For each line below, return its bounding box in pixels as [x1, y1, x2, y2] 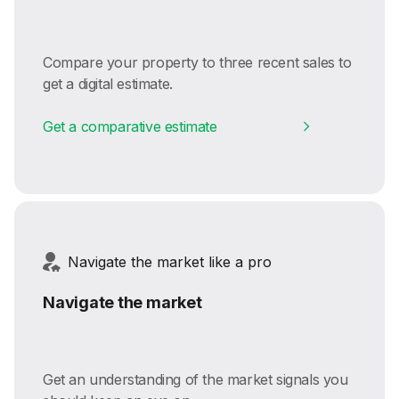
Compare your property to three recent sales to [43, 53, 352, 71]
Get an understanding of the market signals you [43, 370, 348, 388]
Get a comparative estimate [43, 117, 217, 135]
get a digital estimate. [43, 74, 173, 93]
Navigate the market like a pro [68, 252, 272, 271]
